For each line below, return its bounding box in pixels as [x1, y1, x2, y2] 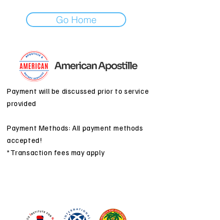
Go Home [55, 14, 97, 26]
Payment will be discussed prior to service [7, 86, 149, 95]
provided [7, 99, 36, 108]
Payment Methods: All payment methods [7, 123, 143, 132]
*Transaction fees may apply [7, 148, 105, 157]
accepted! [7, 136, 43, 144]
